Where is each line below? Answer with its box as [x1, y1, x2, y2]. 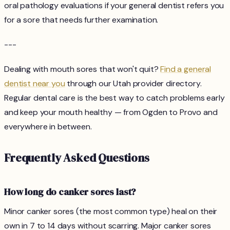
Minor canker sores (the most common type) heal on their [4, 206, 218, 217]
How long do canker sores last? [4, 185, 136, 199]
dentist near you [4, 78, 65, 89]
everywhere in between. [4, 121, 92, 132]
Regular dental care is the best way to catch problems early [4, 92, 225, 104]
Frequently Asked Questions [4, 150, 149, 166]
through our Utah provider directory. [65, 78, 202, 89]
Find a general [160, 64, 212, 75]
